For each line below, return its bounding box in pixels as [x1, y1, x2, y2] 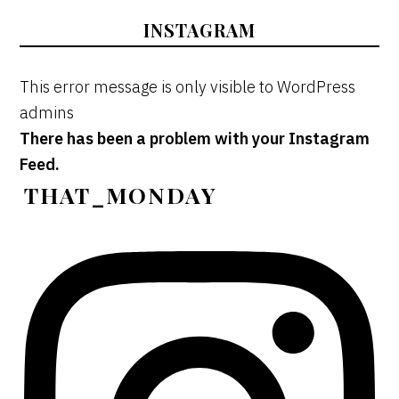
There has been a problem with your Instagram [20, 127, 370, 149]
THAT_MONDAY [24, 179, 218, 209]
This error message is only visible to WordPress [20, 76, 356, 97]
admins [20, 102, 75, 123]
